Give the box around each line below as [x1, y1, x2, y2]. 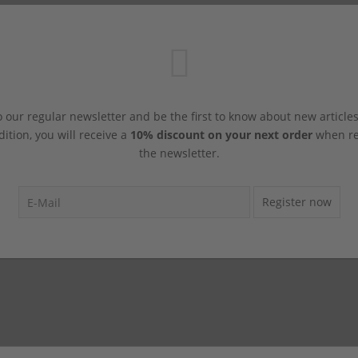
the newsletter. [138, 145, 220, 161]
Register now [261, 193, 332, 209]
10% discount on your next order [129, 126, 312, 142]
